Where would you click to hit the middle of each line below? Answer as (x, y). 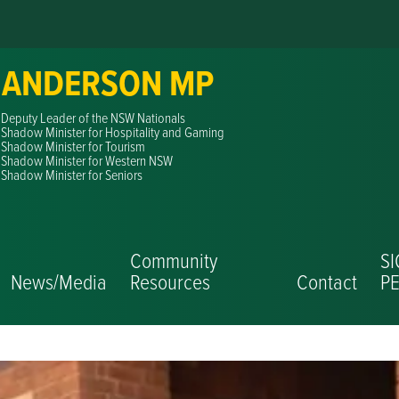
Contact (327, 281)
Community (174, 260)
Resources (171, 281)
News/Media (59, 281)
